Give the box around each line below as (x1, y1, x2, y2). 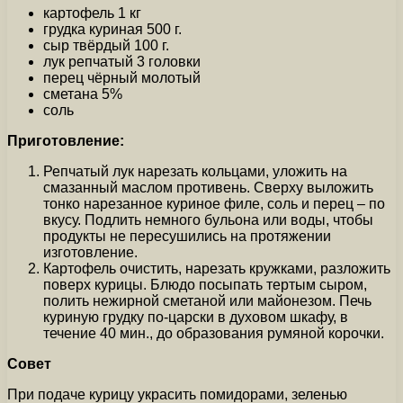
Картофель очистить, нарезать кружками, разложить (43, 260, 390, 276)
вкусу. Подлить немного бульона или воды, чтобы (43, 211, 373, 228)
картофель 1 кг (43, 4, 141, 21)
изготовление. (43, 244, 138, 260)
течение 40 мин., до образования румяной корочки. (43, 325, 384, 341)
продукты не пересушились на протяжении (43, 228, 331, 244)
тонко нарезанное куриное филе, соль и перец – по (43, 195, 385, 211)
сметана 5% (43, 85, 122, 102)
